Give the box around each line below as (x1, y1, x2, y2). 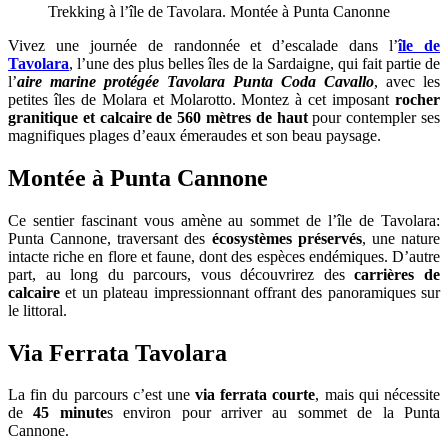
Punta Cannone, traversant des (8, 229, 212, 247)
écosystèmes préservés (211, 229, 362, 247)
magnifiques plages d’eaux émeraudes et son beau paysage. (8, 126, 381, 144)
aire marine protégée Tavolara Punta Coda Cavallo (17, 72, 374, 90)
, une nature (361, 229, 441, 247)
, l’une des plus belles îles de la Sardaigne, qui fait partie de (69, 54, 440, 72)
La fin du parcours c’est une (8, 386, 190, 404)
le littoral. (8, 301, 67, 319)
